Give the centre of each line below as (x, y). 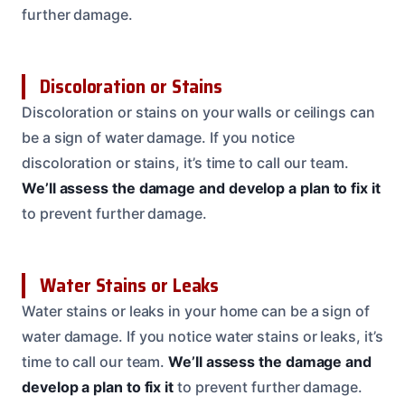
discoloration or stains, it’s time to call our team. (185, 163)
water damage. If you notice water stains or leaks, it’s (202, 337)
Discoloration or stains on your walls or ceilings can (198, 113)
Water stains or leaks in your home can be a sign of (196, 311)
